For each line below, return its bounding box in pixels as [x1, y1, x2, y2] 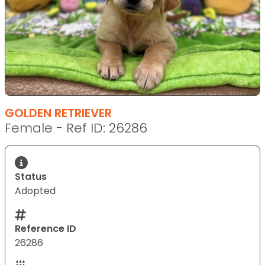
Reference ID [15, 221, 76, 235]
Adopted [15, 183, 56, 198]
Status [15, 169, 47, 183]
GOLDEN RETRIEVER [5, 104, 112, 121]
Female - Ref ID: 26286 [5, 118, 147, 137]
